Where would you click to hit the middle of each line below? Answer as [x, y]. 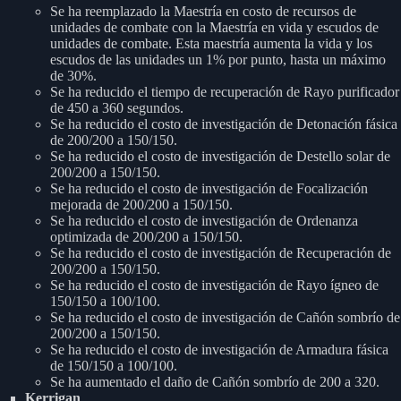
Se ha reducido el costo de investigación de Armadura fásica [219, 350]
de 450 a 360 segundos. [117, 108]
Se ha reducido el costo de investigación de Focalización [209, 189]
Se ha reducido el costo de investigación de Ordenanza [204, 221]
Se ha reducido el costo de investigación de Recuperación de [221, 253]
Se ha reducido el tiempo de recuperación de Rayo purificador [225, 92]
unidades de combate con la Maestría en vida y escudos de [214, 28]
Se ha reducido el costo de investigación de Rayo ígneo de [214, 286]
